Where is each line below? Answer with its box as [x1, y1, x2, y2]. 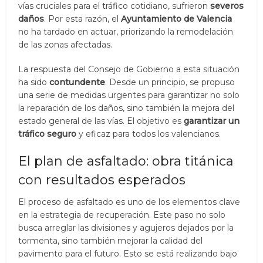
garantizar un [184, 115, 240, 126]
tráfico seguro [18, 128, 77, 139]
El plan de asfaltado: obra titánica [18, 153, 234, 169]
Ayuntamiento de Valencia [121, 13, 232, 24]
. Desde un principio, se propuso [105, 76, 235, 87]
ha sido [18, 76, 50, 87]
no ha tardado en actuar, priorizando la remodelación [18, 26, 234, 37]
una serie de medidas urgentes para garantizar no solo [18, 89, 240, 100]
